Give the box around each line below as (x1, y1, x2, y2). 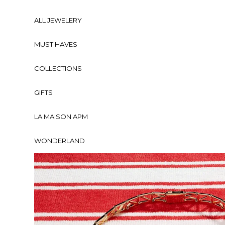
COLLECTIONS (34, 64, 82, 73)
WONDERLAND (34, 137, 85, 145)
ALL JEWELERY (34, 16, 82, 25)
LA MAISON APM (34, 113, 88, 121)
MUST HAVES (34, 40, 77, 49)
